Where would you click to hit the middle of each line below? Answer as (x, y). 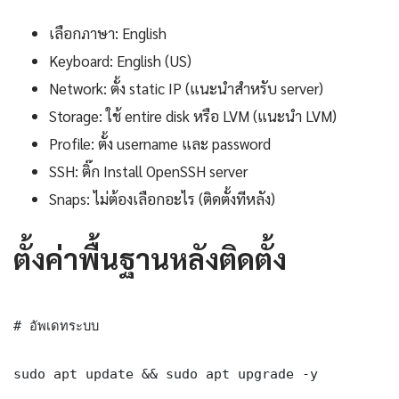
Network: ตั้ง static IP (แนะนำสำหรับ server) (186, 89)
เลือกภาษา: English (108, 33)
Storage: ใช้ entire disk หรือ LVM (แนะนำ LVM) (193, 116)
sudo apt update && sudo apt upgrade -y (166, 374)
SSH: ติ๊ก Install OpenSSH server (148, 171)
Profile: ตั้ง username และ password (160, 144)
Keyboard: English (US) (120, 61)
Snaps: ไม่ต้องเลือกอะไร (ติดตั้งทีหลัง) (162, 199)
